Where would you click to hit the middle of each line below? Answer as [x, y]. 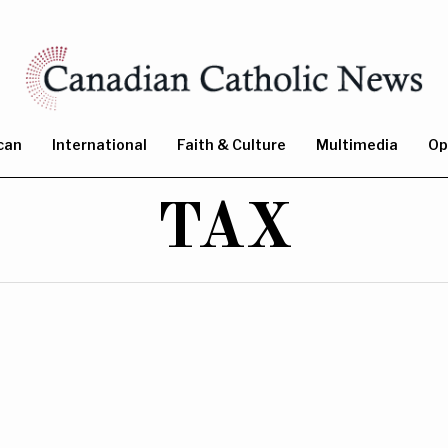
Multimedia [357, 145]
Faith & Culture [231, 145]
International [99, 145]
